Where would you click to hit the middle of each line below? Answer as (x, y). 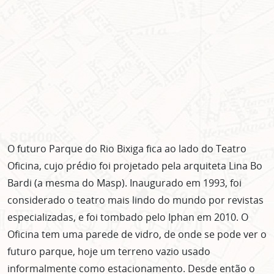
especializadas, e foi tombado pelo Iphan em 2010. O (128, 217)
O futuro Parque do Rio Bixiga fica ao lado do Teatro (127, 149)
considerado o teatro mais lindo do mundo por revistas (135, 200)
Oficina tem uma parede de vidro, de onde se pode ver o (137, 235)
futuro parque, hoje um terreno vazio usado (109, 252)
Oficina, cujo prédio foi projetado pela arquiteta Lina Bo (135, 166)
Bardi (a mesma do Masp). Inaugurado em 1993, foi (124, 183)
